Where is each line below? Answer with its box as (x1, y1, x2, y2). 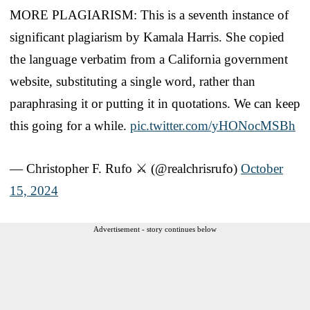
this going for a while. (10, 118, 130, 133)
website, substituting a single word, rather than (10, 73, 255, 89)
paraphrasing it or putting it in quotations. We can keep (10, 95, 300, 111)
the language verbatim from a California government (10, 51, 288, 66)
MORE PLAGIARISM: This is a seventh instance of (10, 7, 289, 22)
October (241, 161, 283, 176)
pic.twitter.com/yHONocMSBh (130, 118, 295, 133)
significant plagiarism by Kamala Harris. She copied (10, 29, 284, 44)
